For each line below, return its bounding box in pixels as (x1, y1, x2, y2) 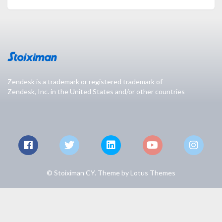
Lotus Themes (130, 168, 175, 177)
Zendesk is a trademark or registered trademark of (7, 77, 163, 86)
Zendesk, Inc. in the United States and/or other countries (7, 87, 185, 96)
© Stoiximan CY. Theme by (47, 168, 130, 177)
